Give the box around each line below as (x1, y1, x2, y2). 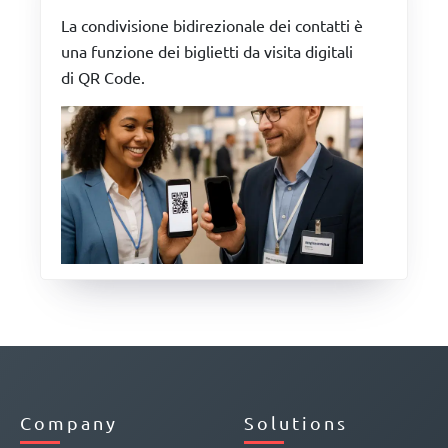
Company (20, 412, 118, 434)
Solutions (244, 412, 348, 434)
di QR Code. (61, 66, 145, 87)
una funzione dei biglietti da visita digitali (61, 40, 353, 61)
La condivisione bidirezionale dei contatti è (61, 14, 363, 35)
